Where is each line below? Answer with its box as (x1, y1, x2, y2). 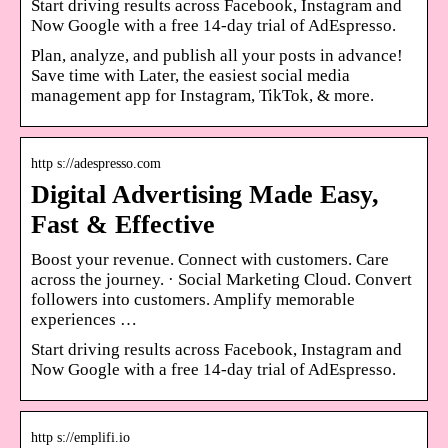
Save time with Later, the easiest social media (31, 65, 350, 85)
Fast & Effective (31, 209, 215, 239)
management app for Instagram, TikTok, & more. (31, 85, 374, 105)
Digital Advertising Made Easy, (31, 179, 379, 209)
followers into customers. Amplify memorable (31, 289, 355, 309)
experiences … (31, 309, 137, 329)
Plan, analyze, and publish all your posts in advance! (31, 45, 403, 65)
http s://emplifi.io (31, 429, 130, 445)
